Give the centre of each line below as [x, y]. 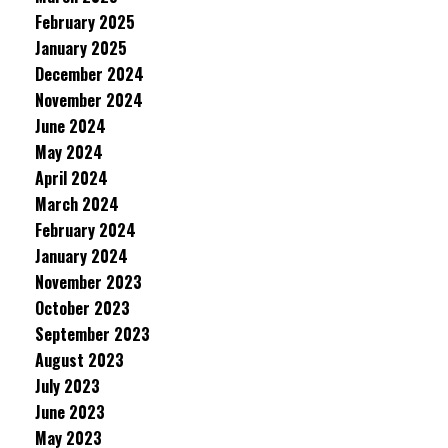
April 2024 [71, 178]
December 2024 [89, 74]
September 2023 [92, 334]
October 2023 [82, 308]
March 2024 [77, 204]
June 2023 [70, 412]
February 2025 [85, 22]
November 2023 [88, 282]
